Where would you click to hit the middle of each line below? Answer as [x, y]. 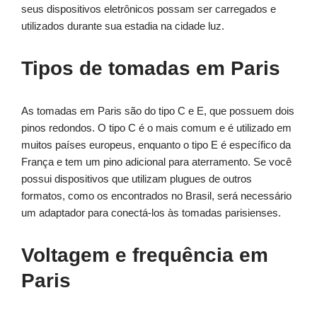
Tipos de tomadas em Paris [151, 69]
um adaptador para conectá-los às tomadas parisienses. [151, 213]
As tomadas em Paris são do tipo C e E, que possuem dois [158, 111]
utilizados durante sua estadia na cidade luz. [123, 26]
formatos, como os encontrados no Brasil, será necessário [156, 196]
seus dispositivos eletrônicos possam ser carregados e [149, 9]
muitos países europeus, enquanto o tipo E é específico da [156, 145]
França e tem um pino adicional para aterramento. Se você [156, 162]
